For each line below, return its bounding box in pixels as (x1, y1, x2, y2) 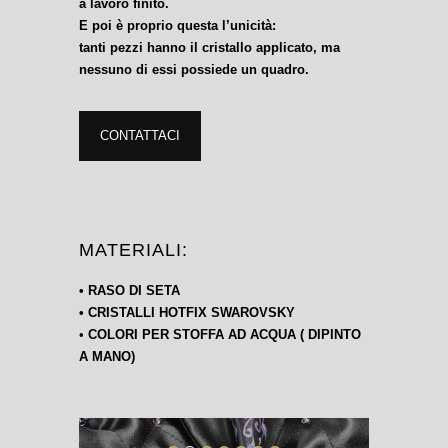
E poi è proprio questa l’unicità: (79, 18, 276, 33)
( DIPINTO (300, 327, 361, 342)
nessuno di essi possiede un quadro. (79, 62, 309, 77)
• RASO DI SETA (79, 283, 180, 298)
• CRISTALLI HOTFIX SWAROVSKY (79, 305, 295, 320)
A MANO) (79, 349, 135, 364)
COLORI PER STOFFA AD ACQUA (88, 327, 300, 342)
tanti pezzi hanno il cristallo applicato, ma (79, 40, 340, 55)
